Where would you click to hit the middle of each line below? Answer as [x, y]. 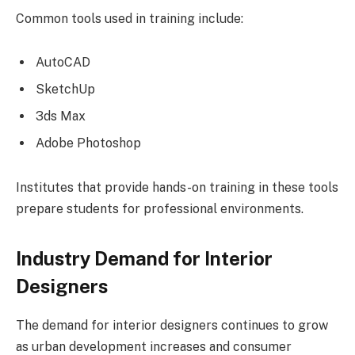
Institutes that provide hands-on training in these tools [177, 187]
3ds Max [61, 116]
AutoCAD [63, 63]
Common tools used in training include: [130, 18]
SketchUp [65, 90]
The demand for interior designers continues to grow [172, 326]
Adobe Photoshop [88, 143]
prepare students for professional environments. [160, 208]
